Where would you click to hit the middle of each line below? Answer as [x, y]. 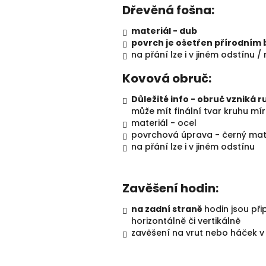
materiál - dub [164, 31]
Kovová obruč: [167, 79]
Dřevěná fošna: [170, 10]
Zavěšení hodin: [170, 189]
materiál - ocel [164, 123]
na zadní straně [168, 209]
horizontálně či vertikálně [186, 221]
